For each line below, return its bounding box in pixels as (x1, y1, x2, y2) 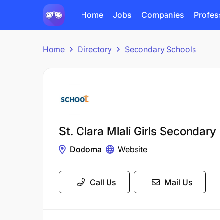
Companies (141, 10, 184, 20)
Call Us (90, 177, 116, 187)
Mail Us (165, 177, 192, 187)
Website (118, 144, 147, 154)
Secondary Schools (125, 44, 196, 54)
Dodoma (70, 144, 102, 154)
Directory (78, 44, 112, 54)
